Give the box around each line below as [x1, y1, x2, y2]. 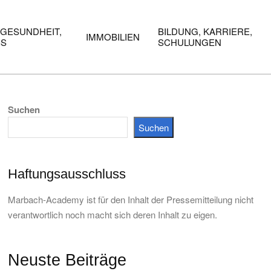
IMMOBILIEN [86, 30, 140, 43]
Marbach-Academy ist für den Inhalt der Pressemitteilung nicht [8, 193, 253, 206]
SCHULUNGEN [158, 36, 221, 48]
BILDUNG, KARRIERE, [158, 25, 252, 38]
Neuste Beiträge [8, 251, 126, 269]
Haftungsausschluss [8, 166, 126, 181]
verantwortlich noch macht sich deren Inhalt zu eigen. [8, 208, 217, 221]
